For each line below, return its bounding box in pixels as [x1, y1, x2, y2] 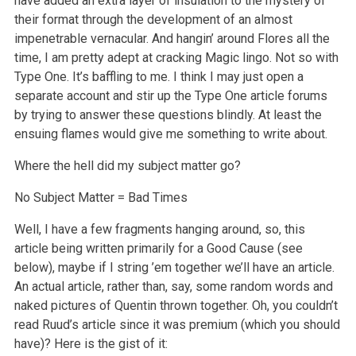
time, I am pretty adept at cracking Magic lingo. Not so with [14, 49, 339, 65]
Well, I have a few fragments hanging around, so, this [14, 221, 305, 237]
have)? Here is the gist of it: [14, 335, 168, 351]
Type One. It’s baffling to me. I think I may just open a [14, 68, 304, 84]
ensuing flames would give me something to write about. [14, 126, 327, 141]
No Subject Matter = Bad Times [14, 189, 188, 205]
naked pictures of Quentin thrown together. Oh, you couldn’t [14, 297, 338, 313]
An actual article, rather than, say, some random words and [14, 278, 333, 294]
